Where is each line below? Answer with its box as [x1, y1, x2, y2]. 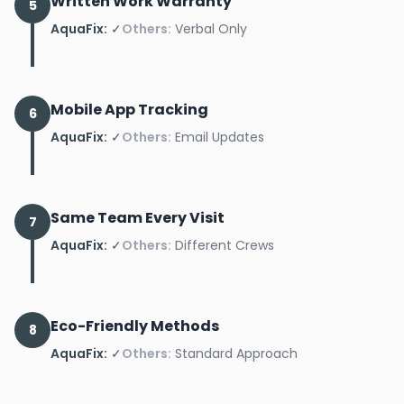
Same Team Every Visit [50, 207, 225, 228]
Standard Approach [175, 344, 298, 363]
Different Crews [175, 235, 274, 254]
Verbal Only [175, 19, 247, 38]
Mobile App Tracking [50, 98, 208, 120]
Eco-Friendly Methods [50, 315, 219, 336]
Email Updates [175, 127, 264, 146]
